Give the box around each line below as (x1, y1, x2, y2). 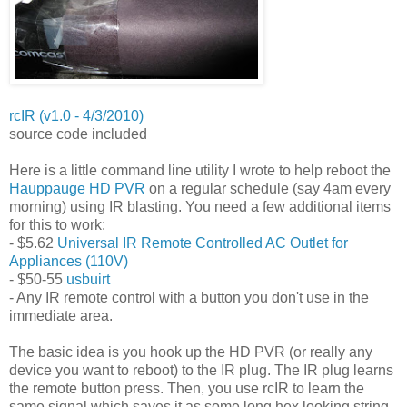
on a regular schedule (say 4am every (145, 180, 391, 196)
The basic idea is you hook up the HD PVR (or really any (9, 343, 372, 360)
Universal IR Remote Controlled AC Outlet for (57, 234, 348, 251)
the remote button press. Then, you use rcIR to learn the (9, 380, 364, 396)
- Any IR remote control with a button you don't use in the (9, 289, 369, 305)
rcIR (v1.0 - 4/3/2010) (9, 107, 144, 124)
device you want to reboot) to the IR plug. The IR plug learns (9, 362, 393, 378)
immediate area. (9, 307, 113, 323)
